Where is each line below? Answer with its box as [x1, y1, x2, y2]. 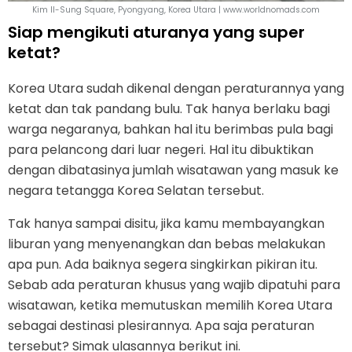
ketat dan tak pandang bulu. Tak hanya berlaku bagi [8, 99, 330, 118]
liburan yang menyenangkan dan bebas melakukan [8, 234, 325, 253]
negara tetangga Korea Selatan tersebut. [8, 181, 264, 200]
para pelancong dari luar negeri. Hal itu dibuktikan [8, 140, 313, 159]
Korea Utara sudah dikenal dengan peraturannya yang [8, 79, 344, 97]
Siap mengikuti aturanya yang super [8, 20, 305, 43]
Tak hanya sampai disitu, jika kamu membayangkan [8, 214, 324, 233]
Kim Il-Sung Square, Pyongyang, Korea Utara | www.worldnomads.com [32, 3, 320, 16]
